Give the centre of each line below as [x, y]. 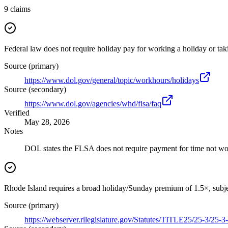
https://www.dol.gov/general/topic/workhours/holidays [112, 80]
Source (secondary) [35, 90]
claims [20, 9]
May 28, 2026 [47, 122]
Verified [17, 113]
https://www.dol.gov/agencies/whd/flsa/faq [93, 104]
